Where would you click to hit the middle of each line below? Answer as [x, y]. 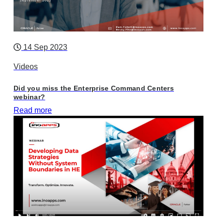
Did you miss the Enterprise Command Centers [94, 88]
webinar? [30, 97]
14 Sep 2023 [44, 47]
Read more [33, 110]
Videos [26, 67]
